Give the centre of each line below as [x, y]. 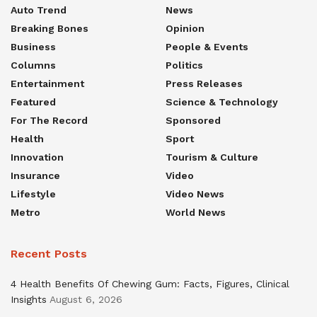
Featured [33, 102]
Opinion [185, 28]
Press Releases [204, 83]
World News [196, 212]
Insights [29, 299]
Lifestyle [33, 194]
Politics [184, 65]
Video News [195, 194]
